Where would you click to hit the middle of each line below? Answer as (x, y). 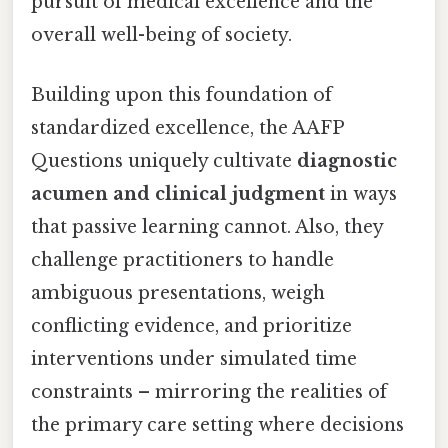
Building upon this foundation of (181, 94)
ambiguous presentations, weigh (178, 292)
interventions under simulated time (194, 358)
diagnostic (347, 160)
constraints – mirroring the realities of (209, 391)
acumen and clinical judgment (178, 193)
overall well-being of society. (161, 35)
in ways (361, 193)
